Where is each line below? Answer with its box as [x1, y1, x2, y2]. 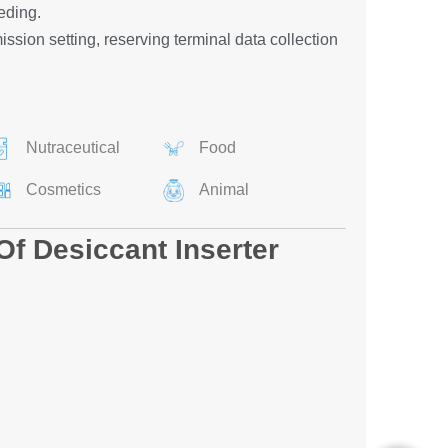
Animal [199, 181, 249, 198]
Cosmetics [25, 181, 101, 198]
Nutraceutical [25, 139, 120, 156]
